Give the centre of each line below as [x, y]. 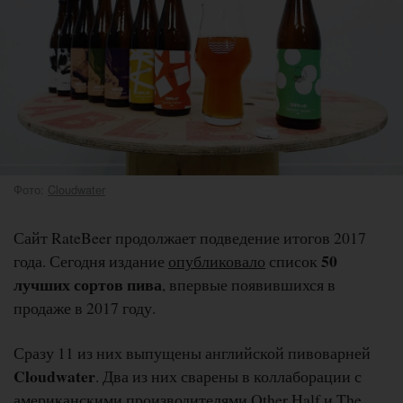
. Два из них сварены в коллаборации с [228, 376]
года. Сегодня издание [91, 260]
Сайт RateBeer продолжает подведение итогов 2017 [190, 237]
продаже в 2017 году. [85, 307]
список [293, 260]
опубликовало [217, 260]
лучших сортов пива [88, 284]
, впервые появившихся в [249, 284]
